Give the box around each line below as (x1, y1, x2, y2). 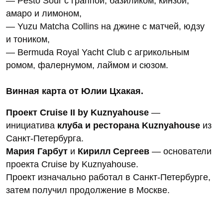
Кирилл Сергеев (78, 146, 149, 156)
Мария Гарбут (6, 146, 68, 156)
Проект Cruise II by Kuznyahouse (6, 107, 149, 117)
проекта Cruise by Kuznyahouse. (6, 159, 138, 169)
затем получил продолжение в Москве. (6, 185, 172, 195)
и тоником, (6, 34, 50, 44)
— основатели (149, 146, 212, 156)
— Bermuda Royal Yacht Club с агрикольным (6, 47, 189, 57)
